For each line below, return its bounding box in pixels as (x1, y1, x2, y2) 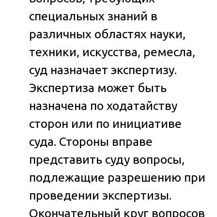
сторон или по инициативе (29, 116, 182, 130)
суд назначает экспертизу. (29, 62, 177, 77)
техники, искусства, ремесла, (29, 45, 195, 59)
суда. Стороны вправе (29, 134, 153, 148)
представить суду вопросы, (29, 152, 185, 166)
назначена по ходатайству (29, 98, 177, 112)
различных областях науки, (29, 27, 186, 41)
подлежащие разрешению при (29, 170, 205, 184)
